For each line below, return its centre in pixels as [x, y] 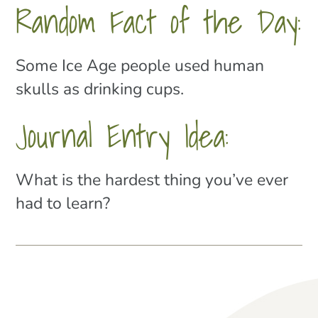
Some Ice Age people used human [140, 67]
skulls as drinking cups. [100, 91]
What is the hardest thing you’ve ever [152, 181]
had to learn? [63, 205]
